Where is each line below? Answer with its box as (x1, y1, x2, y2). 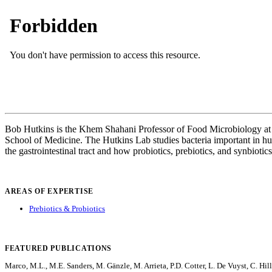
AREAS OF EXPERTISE (5, 186, 93, 195)
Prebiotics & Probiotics (29, 203, 105, 213)
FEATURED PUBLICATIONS (5, 243, 112, 253)
